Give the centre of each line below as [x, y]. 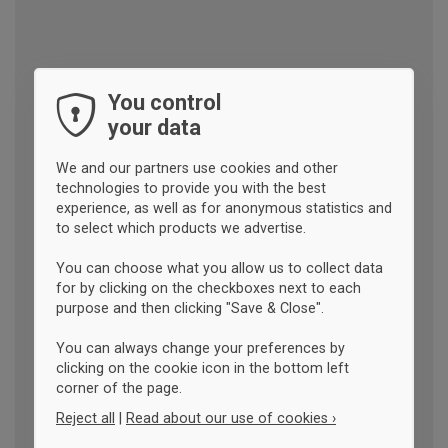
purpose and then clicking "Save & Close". [190, 307]
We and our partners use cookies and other [197, 167]
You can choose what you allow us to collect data [219, 267]
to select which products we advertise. [181, 227]
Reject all [85, 417]
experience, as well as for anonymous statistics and [224, 207]
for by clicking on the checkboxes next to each [208, 287]
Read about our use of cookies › [231, 417]
